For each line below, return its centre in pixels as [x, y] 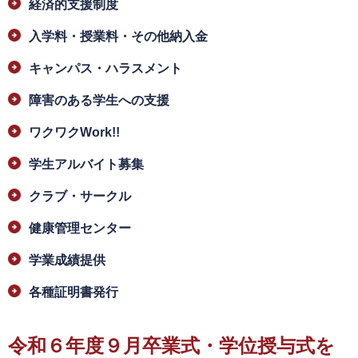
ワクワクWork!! [74, 133]
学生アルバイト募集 [86, 165]
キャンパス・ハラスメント [105, 69]
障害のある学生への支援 [99, 101]
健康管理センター [80, 229]
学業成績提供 [67, 261]
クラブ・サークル [80, 197]
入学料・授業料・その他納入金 [118, 37]
